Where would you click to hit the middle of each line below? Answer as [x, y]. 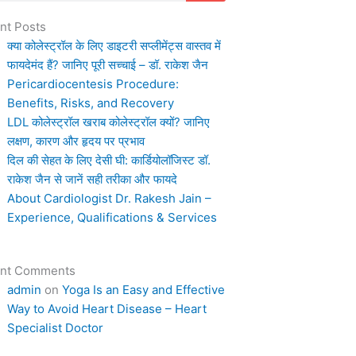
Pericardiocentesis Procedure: [93, 84]
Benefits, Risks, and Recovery [91, 103]
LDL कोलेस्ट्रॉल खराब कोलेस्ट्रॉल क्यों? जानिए [108, 122]
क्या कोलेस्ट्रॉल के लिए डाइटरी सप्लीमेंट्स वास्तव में [114, 46]
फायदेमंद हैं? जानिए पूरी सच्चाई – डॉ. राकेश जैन [108, 65]
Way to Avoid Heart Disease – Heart [107, 308]
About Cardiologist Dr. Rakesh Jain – [109, 199]
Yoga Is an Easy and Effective [143, 289]
